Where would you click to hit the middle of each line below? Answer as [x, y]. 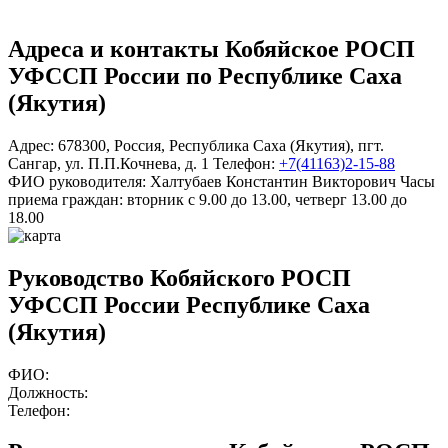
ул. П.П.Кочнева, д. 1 [137, 163]
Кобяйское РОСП [320, 48]
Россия [137, 145]
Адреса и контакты [116, 48]
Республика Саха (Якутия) [259, 145]
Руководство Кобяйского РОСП [179, 277]
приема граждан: [65, 199]
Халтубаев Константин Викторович [273, 181]
